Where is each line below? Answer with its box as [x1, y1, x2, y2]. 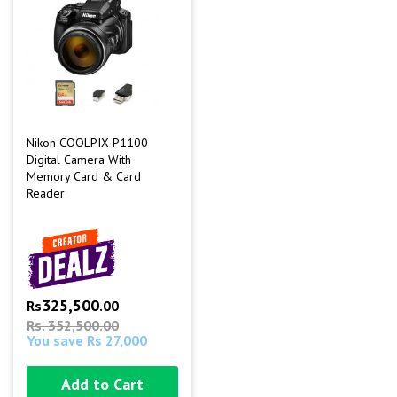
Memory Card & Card [27, 168, 141, 184]
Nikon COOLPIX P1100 [27, 135, 148, 151]
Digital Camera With [27, 152, 131, 167]
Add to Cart [60, 373, 144, 394]
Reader [27, 185, 65, 201]
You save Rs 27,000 [27, 331, 147, 349]
